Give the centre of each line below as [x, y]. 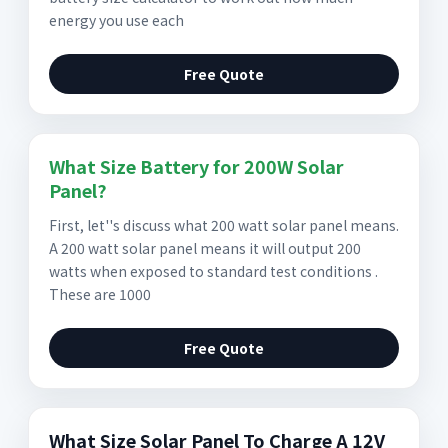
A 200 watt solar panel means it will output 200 [205, 248]
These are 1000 [100, 294]
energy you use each [116, 20]
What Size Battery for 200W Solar [196, 166]
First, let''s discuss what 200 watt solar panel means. [224, 225]
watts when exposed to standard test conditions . [213, 271]
